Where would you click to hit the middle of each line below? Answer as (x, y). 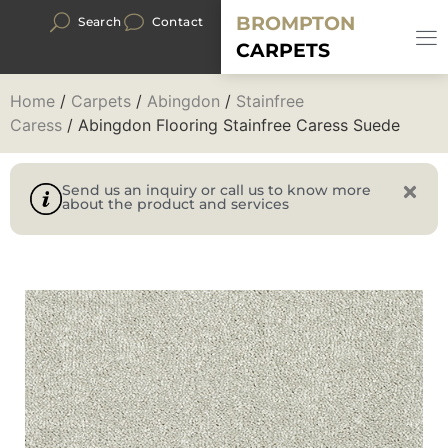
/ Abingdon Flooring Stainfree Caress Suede (231, 125)
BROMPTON (296, 23)
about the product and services (175, 204)
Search (100, 21)
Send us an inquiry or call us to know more (216, 190)
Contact (177, 21)
